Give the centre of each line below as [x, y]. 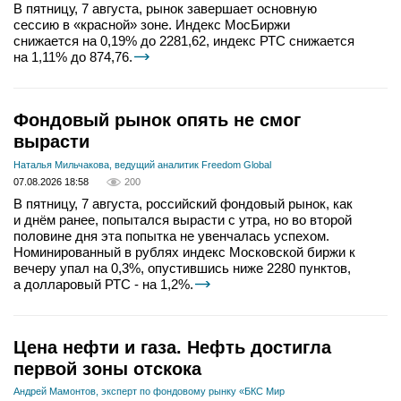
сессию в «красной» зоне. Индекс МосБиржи [152, 25]
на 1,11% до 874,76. [73, 57]
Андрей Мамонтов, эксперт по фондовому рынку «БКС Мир [149, 392]
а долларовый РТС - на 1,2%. [103, 285]
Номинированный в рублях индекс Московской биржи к [184, 252]
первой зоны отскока [107, 369]
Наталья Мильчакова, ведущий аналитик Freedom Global [142, 165]
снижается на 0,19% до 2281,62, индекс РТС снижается [184, 41]
